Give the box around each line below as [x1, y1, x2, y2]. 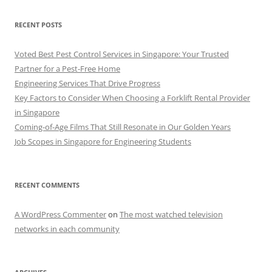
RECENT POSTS [15, 20, 62, 30]
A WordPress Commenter [15, 209, 106, 220]
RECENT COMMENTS [15, 180, 80, 190]
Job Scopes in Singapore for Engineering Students [15, 136, 191, 148]
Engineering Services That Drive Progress [15, 78, 160, 89]
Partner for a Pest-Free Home [15, 63, 120, 75]
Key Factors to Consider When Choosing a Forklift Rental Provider [15, 92, 250, 104]
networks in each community [15, 223, 120, 235]
